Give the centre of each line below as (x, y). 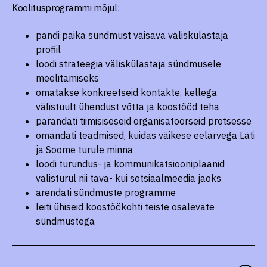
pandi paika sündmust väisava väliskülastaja (132, 35)
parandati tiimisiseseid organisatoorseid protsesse (144, 121)
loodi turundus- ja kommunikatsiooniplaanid (130, 164)
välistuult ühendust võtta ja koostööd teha (128, 107)
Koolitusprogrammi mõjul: (66, 8)
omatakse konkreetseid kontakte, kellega (126, 92)
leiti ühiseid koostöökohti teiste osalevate (125, 207)
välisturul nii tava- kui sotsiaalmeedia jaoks (128, 178)
